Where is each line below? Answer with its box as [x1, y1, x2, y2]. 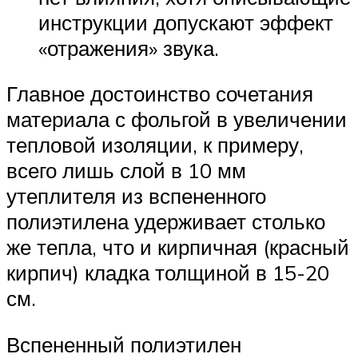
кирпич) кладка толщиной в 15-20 [6, 260, 329, 286]
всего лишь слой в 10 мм [6, 157, 246, 184]
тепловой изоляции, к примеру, [6, 132, 304, 158]
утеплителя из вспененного [6, 183, 266, 209]
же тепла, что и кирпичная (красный [6, 234, 349, 261]
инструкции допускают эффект [38, 9, 333, 35]
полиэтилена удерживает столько [6, 209, 325, 235]
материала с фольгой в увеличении [6, 106, 347, 133]
